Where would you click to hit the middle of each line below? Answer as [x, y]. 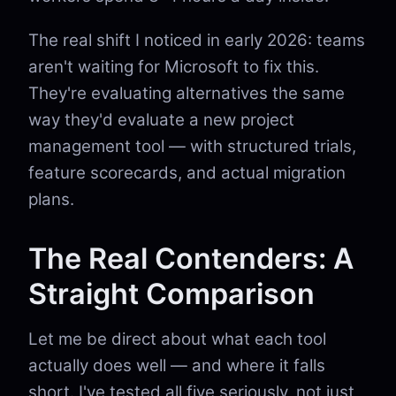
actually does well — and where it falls [177, 366]
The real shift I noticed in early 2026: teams [197, 40]
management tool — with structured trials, [192, 146]
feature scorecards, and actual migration [187, 173]
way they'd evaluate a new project [161, 120]
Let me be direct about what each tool [177, 339]
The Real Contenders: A [191, 259]
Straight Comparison [171, 294]
